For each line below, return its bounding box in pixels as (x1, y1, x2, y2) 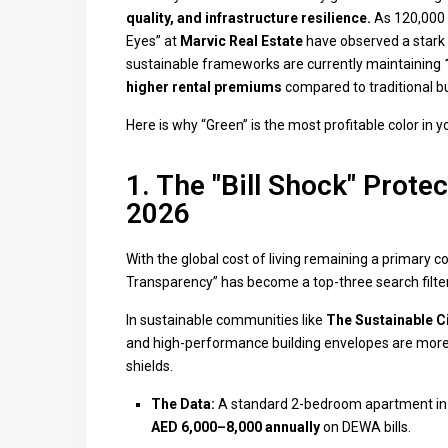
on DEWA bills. (320, 419, 411, 435)
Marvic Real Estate (180, 33, 303, 49)
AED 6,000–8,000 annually (151, 419, 320, 435)
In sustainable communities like (126, 312, 326, 328)
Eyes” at (126, 33, 180, 49)
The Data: (151, 396, 215, 412)
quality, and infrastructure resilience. (126, 10, 371, 26)
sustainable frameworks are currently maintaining (126, 56, 444, 72)
